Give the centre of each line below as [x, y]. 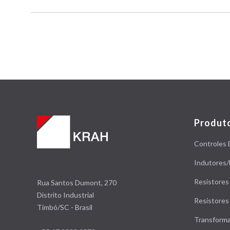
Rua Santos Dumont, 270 [77, 183]
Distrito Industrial [65, 195]
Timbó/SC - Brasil [65, 207]
